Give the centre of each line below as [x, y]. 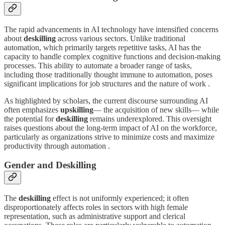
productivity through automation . [57, 146]
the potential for [30, 119]
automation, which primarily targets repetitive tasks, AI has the [102, 47]
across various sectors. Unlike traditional [121, 38]
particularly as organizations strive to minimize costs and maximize [109, 137]
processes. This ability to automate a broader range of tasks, [98, 65]
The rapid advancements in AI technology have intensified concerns [111, 29]
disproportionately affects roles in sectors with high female [96, 207]
